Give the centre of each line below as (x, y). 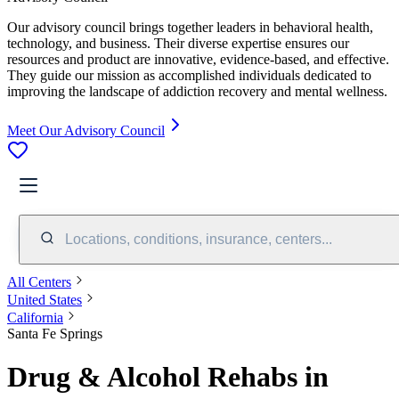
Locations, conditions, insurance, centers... (199, 239)
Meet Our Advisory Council (86, 130)
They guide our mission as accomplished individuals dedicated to (189, 75)
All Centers (39, 281)
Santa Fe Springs (55, 333)
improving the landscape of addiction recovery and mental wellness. (197, 91)
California (35, 317)
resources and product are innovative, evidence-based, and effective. (198, 59)
